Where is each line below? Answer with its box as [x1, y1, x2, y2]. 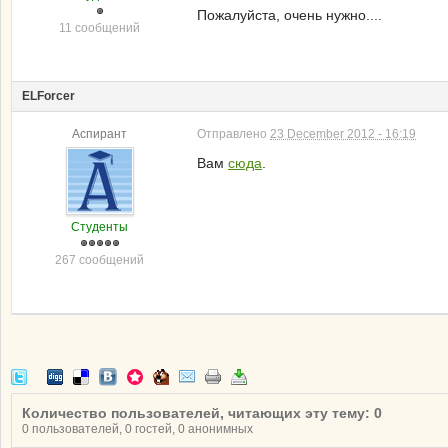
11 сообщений [59, 21, 140, 35]
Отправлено [197, 127, 270, 141]
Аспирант [72, 127, 127, 141]
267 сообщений [55, 253, 144, 267]
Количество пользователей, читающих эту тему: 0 [22, 405, 382, 421]
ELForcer [22, 89, 75, 103]
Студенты [71, 220, 128, 234]
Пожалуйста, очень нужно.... [197, 7, 382, 23]
